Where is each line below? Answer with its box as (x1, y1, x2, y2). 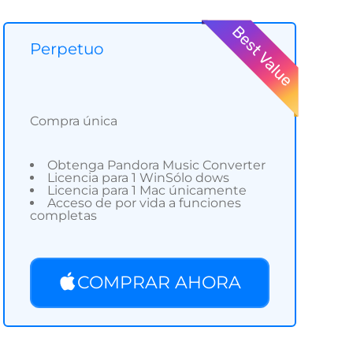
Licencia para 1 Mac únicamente (47, 182, 247, 198)
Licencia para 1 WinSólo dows (47, 169, 229, 185)
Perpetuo (30, 39, 104, 58)
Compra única (30, 113, 117, 128)
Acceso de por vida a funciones (47, 195, 241, 210)
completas (30, 207, 97, 223)
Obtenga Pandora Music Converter (47, 157, 266, 173)
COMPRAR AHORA (77, 272, 241, 293)
